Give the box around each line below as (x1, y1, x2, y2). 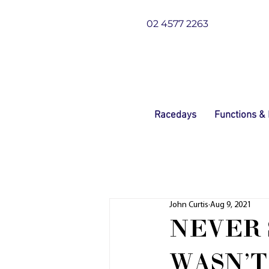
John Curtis (169, 201, 208, 210)
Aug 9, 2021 (210, 201, 251, 210)
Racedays (154, 109, 196, 121)
